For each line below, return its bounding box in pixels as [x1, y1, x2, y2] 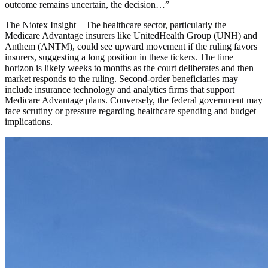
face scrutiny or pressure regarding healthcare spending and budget [5, 106, 256, 117]
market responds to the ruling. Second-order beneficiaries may [5, 74, 238, 84]
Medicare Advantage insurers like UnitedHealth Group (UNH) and [5, 31, 257, 41]
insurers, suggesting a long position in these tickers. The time [5, 52, 233, 63]
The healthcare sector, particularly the [86, 20, 226, 31]
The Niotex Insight [5, 20, 76, 31]
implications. [5, 117, 53, 127]
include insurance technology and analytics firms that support [5, 84, 234, 95]
